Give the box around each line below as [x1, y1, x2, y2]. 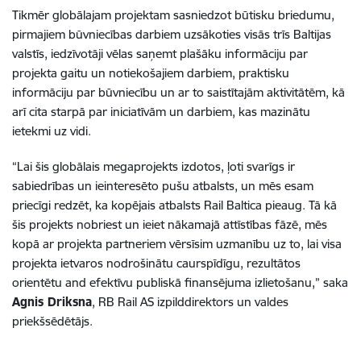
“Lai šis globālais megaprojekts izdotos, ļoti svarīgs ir [12, 159, 295, 174]
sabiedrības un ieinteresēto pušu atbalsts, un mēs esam [12, 178, 313, 193]
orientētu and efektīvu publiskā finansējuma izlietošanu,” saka [12, 275, 348, 290]
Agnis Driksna [12, 294, 92, 309]
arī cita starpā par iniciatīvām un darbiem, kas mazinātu [12, 104, 310, 119]
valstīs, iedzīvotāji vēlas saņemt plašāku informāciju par [12, 46, 308, 61]
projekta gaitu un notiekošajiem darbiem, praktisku [12, 65, 289, 81]
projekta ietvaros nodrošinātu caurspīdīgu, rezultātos [12, 255, 301, 271]
